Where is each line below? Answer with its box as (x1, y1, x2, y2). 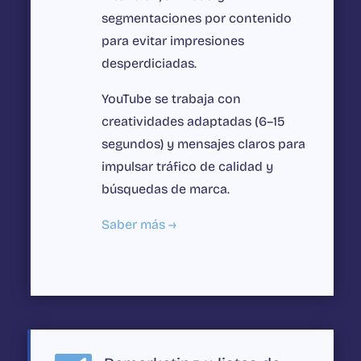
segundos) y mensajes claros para (101, 136, 305, 152)
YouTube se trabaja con (101, 91, 241, 107)
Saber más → (101, 217, 176, 233)
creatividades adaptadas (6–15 (101, 114, 284, 130)
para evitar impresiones (101, 33, 244, 49)
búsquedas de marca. (101, 181, 230, 197)
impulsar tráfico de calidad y (101, 159, 273, 175)
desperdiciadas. (101, 56, 197, 72)
